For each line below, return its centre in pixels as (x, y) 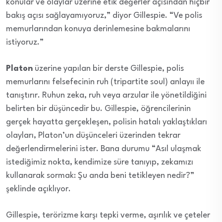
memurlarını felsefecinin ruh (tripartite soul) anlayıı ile (105, 82)
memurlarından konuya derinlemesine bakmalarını (98, 29)
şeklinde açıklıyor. (38, 189)
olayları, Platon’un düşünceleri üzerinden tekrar (93, 136)
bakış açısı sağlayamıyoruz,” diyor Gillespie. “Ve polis (104, 16)
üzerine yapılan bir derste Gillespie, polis (108, 69)
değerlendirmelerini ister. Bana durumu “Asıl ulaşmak (104, 149)
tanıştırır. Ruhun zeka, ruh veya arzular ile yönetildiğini (106, 96)
